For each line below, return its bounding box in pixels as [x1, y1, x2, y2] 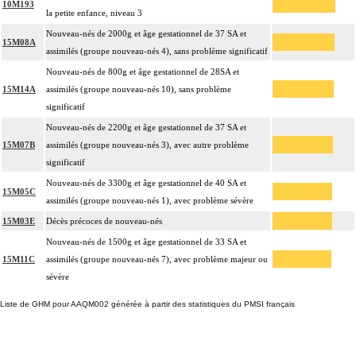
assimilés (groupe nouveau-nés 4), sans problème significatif [46, 46, 268, 56]
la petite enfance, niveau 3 [46, 8, 142, 18]
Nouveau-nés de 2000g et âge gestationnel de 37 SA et [46, 29, 246, 39]
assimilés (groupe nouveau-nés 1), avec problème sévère [46, 195, 253, 206]
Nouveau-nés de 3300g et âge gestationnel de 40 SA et [46, 178, 246, 188]
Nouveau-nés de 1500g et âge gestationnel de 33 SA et [46, 237, 246, 247]
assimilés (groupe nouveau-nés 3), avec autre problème [46, 140, 249, 150]
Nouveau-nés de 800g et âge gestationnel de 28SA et [46, 67, 239, 77]
